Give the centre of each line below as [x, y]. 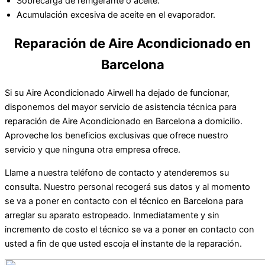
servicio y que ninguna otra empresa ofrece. [93, 149]
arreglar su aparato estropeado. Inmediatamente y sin [112, 215]
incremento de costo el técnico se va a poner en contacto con [130, 229]
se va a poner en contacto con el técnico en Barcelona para [124, 201]
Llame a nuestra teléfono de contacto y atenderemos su [117, 172]
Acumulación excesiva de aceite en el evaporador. [116, 14]
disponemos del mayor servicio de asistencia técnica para [121, 107]
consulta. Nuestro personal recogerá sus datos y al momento [127, 187]
